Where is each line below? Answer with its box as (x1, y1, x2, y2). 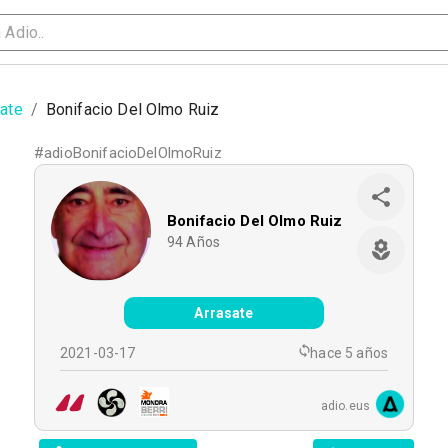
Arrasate (194, 305, 254, 321)
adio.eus (320, 399, 370, 413)
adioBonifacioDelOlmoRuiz (44, 144, 222, 162)
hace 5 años (310, 345, 388, 361)
